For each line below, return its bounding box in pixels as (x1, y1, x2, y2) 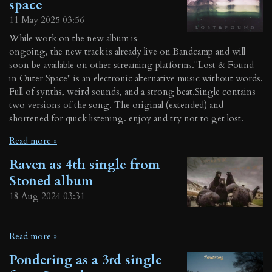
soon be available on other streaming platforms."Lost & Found (9, 58, 254, 71)
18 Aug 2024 (9, 189, 61, 202)
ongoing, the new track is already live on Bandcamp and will (9, 45, 245, 58)
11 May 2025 (9, 14, 60, 26)
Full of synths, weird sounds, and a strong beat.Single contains (9, 85, 256, 98)
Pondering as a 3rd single (9, 251, 162, 269)
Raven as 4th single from (9, 155, 160, 174)
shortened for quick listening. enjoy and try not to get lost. (9, 112, 243, 124)
